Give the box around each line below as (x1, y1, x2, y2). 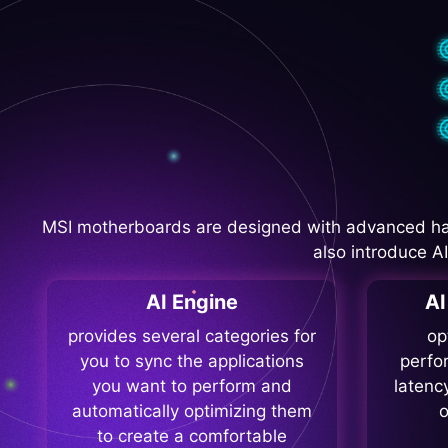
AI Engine (146, 290, 238, 315)
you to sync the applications (80, 351, 304, 372)
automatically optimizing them (72, 401, 312, 422)
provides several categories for (68, 326, 316, 347)
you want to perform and (92, 376, 292, 397)
